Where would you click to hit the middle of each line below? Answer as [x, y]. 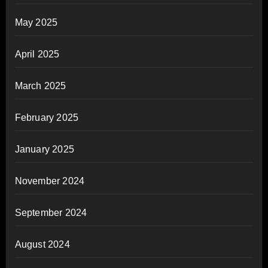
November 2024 [50, 181]
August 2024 [42, 244]
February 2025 [47, 117]
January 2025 [44, 149]
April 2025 [37, 54]
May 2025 [36, 22]
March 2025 [40, 86]
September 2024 [51, 212]
